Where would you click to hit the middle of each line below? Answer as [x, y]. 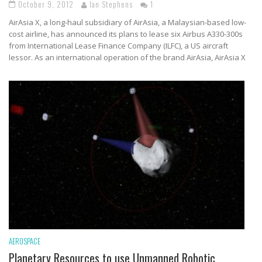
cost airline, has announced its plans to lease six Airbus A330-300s [126, 34]
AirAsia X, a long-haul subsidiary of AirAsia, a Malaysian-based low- [127, 23]
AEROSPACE [25, 241]
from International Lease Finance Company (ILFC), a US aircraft [118, 46]
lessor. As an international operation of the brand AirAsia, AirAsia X [127, 58]
